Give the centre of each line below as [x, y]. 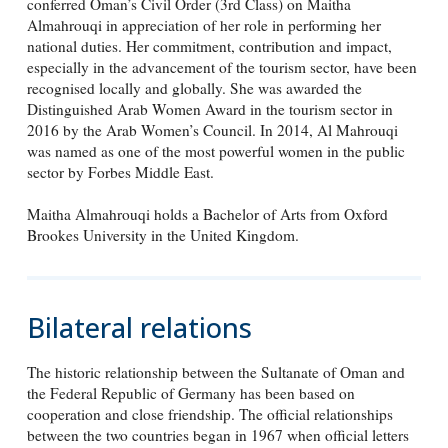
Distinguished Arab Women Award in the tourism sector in [209, 109]
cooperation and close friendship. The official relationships [209, 414]
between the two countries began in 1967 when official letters [217, 435]
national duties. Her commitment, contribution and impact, [209, 46]
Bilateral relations [139, 328]
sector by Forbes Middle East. [120, 172]
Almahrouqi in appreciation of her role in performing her [203, 25]
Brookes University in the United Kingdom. [162, 234]
